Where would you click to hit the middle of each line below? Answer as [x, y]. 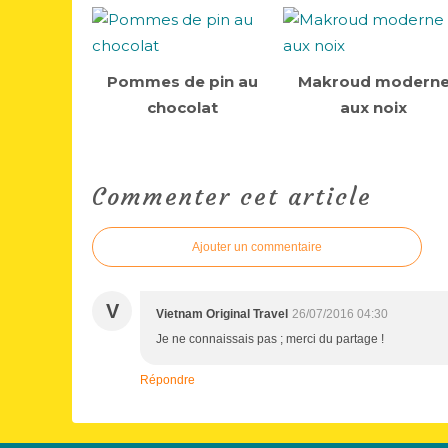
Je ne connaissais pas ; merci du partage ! [270, 339]
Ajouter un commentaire [257, 247]
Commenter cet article [232, 197]
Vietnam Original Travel [222, 314]
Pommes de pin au [183, 81]
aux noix [374, 107]
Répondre [167, 380]
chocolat [183, 107]
